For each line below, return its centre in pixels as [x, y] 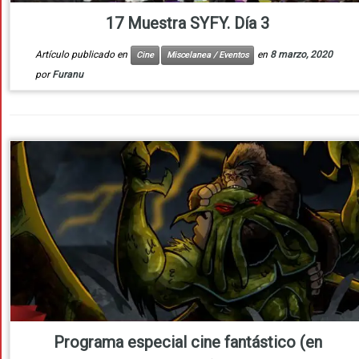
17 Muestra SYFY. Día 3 [188, 24]
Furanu [67, 75]
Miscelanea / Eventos [207, 55]
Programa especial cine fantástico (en [188, 343]
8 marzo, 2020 [301, 55]
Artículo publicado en [82, 55]
